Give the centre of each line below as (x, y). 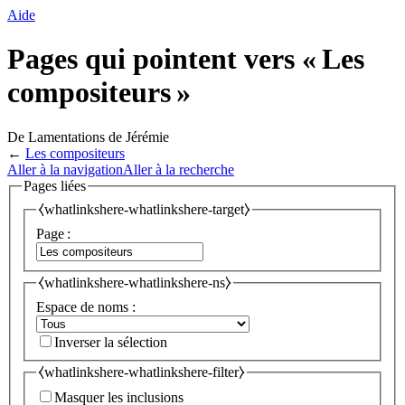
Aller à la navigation (65, 169)
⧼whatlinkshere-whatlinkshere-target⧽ (144, 210)
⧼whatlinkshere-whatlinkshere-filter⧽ (141, 372)
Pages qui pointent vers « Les (186, 59)
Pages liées (55, 185)
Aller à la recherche (179, 169)
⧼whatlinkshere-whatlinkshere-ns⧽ (135, 283)
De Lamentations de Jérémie (88, 137)
